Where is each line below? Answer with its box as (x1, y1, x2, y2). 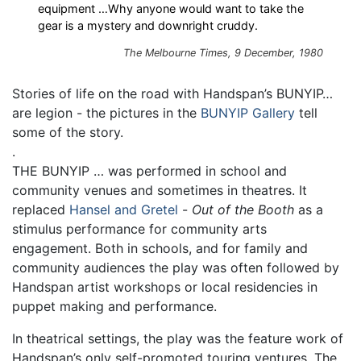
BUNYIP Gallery (201, 104, 295, 121)
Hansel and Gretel (69, 201, 178, 218)
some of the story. (12, 123, 123, 140)
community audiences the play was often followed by (12, 259, 339, 276)
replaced (12, 201, 69, 218)
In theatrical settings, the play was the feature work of (12, 330, 343, 346)
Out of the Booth (192, 201, 294, 218)
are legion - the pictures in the (12, 104, 201, 121)
